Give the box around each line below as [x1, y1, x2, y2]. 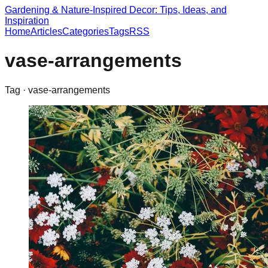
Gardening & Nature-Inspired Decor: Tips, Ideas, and [5, 5, 227, 15]
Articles [31, 26, 62, 36]
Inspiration [5, 16, 49, 26]
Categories [62, 26, 109, 36]
